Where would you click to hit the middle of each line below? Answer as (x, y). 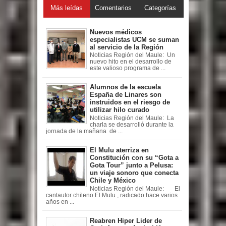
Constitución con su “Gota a (134, 158)
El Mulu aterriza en (119, 150)
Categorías (160, 8)
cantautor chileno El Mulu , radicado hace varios (111, 195)
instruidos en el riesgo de (130, 102)
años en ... (60, 202)
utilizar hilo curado (120, 110)
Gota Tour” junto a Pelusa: (131, 165)
